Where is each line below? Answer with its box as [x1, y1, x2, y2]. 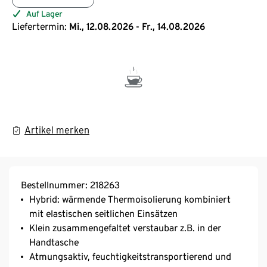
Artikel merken [24, 124, 89, 136]
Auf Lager [26, 8, 63, 18]
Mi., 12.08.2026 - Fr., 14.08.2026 [69, 20, 205, 32]
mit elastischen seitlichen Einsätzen [29, 207, 178, 219]
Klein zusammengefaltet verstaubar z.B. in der [29, 222, 221, 234]
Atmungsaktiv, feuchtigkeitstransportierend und [29, 250, 231, 262]
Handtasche [29, 236, 79, 248]
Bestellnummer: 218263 [21, 179, 120, 191]
